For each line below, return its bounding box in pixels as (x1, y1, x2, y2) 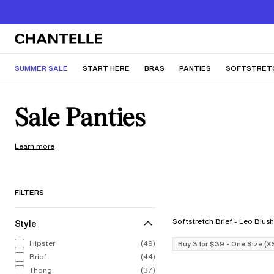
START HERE (83, 63, 130, 73)
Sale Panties (15, 103, 145, 131)
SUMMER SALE (15, 63, 68, 73)
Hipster (29, 238, 55, 248)
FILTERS (15, 187, 44, 198)
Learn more (15, 141, 54, 151)
